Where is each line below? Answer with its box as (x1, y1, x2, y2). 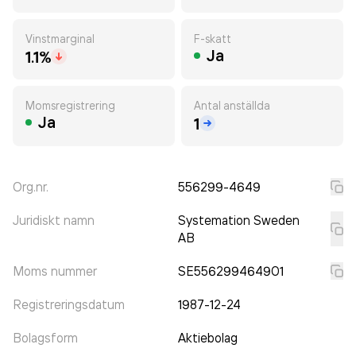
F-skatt (194, 32, 231, 45)
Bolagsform (13, 330, 78, 346)
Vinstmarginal (25, 32, 95, 45)
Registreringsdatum (13, 296, 125, 312)
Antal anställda (194, 99, 270, 112)
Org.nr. (13, 179, 48, 195)
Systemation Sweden (178, 212, 300, 228)
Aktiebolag (178, 330, 238, 346)
